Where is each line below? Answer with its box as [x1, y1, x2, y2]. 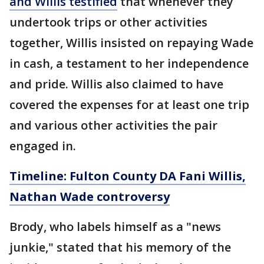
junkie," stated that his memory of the [9, 239, 231, 256]
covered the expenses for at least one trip [9, 97, 249, 113]
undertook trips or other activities [9, 14, 207, 31]
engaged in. [9, 138, 76, 154]
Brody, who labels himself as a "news [9, 219, 221, 235]
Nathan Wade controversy [9, 189, 170, 205]
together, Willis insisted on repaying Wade [9, 35, 253, 51]
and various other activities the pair [9, 117, 217, 134]
